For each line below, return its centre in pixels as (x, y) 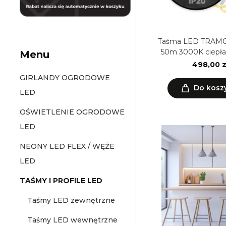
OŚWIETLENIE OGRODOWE (72, 112)
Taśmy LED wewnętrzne (72, 220)
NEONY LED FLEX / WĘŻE (67, 146)
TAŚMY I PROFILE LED (61, 181)
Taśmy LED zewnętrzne (71, 200)
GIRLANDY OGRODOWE (65, 78)
